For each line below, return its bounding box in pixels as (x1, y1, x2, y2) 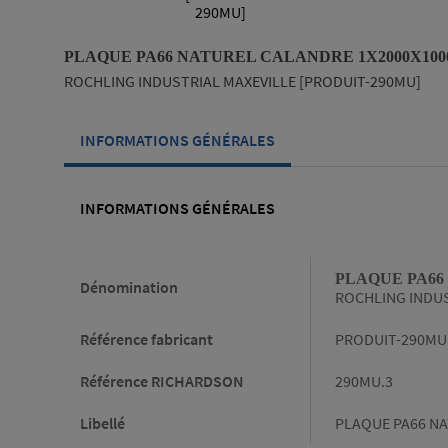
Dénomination (80, 277, 178, 298)
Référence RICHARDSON (80, 371, 244, 392)
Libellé (80, 413, 125, 434)
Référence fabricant (80, 329, 213, 350)
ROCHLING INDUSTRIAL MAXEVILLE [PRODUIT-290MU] (64, 71, 421, 92)
